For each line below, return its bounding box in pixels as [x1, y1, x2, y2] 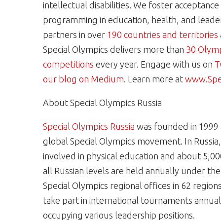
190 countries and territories [107, 30, 220, 39]
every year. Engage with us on [94, 59, 215, 69]
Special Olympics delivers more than [43, 44, 186, 54]
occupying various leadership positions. [43, 210, 195, 220]
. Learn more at [124, 74, 185, 84]
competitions [43, 59, 94, 69]
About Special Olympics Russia [43, 98, 162, 108]
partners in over [43, 30, 107, 39]
